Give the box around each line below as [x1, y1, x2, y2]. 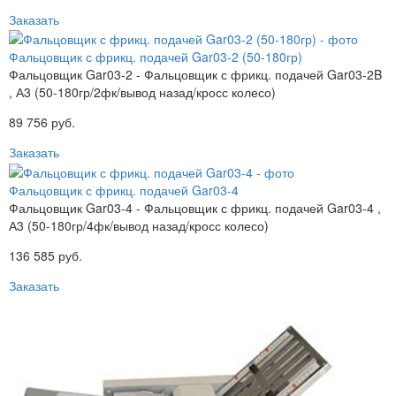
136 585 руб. [9, 246, 82, 264]
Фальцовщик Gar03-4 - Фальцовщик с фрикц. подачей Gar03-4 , [9, 198, 381, 217]
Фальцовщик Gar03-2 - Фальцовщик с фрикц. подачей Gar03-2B [9, 65, 382, 84]
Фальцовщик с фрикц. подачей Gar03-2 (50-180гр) [9, 48, 302, 66]
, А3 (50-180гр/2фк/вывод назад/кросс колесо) [9, 83, 276, 102]
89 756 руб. [9, 113, 75, 132]
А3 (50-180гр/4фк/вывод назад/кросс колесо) [9, 216, 269, 234]
